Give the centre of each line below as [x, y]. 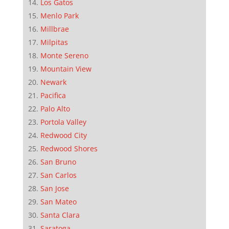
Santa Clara [60, 215]
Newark [53, 82]
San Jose [54, 188]
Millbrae [54, 29]
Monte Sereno [64, 55]
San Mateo [58, 201]
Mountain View [66, 68]
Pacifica [53, 95]
